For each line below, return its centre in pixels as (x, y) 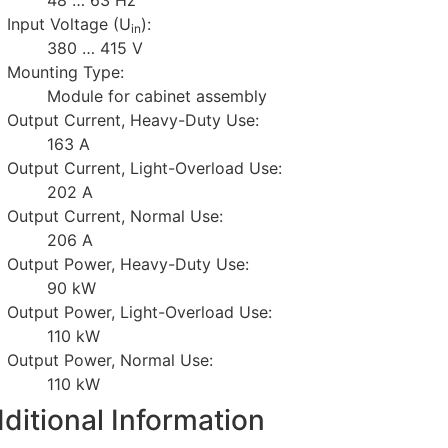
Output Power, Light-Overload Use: (140, 311)
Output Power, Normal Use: (110, 359)
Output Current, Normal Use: (115, 215)
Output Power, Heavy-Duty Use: (128, 263)
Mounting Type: (66, 71)
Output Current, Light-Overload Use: (145, 167)
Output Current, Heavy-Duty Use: (133, 119)
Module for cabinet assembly (157, 95)
